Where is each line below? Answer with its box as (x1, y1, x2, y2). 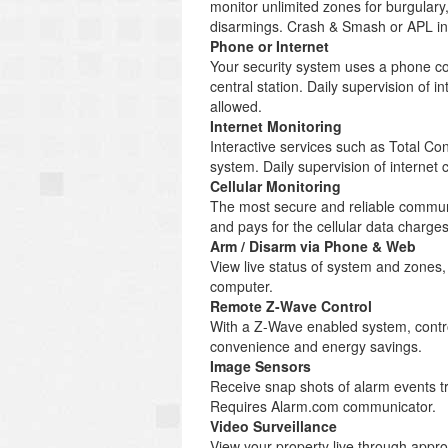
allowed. (210, 96, 262, 116)
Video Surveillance (210, 416, 337, 436)
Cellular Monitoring (210, 176, 341, 196)
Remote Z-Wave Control (210, 296, 372, 316)
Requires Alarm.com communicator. (210, 396, 436, 416)
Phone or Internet (210, 36, 329, 56)
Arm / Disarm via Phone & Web (210, 236, 416, 256)
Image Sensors (210, 356, 311, 376)
